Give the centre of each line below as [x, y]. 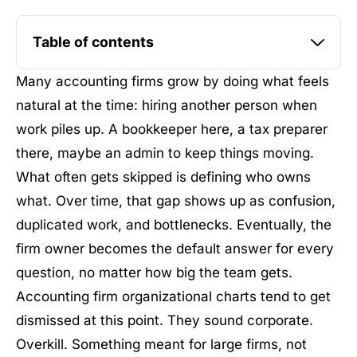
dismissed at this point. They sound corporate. [165, 320]
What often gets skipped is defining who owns [163, 177]
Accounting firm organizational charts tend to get [173, 296]
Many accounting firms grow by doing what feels [173, 81]
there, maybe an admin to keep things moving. [165, 153]
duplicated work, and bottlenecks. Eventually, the [174, 225]
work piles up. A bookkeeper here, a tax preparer [172, 129]
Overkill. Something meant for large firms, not [161, 344]
